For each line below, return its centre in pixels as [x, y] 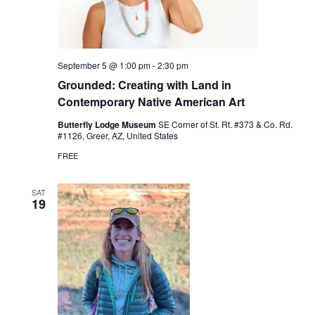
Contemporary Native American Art [151, 102]
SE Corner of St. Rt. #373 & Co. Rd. [225, 124]
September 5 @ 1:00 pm [104, 65]
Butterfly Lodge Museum [108, 125]
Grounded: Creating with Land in [144, 85]
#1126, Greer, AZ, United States [117, 136]
